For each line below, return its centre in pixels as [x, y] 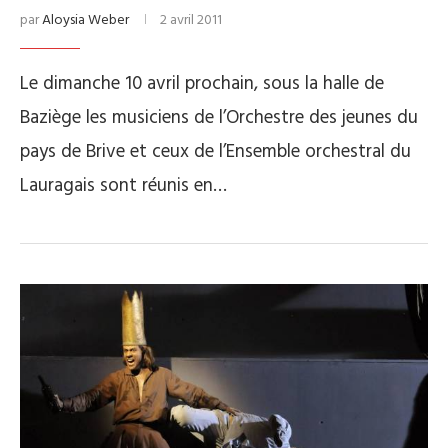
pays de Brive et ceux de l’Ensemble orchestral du [215, 152]
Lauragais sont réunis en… [123, 186]
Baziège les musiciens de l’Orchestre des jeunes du [219, 118]
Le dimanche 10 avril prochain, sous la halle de [202, 84]
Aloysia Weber [85, 21]
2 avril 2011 [191, 21]
